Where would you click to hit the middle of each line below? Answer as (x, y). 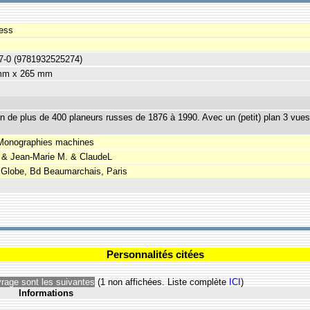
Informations (46, 293)
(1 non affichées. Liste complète (162, 282)
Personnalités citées (155, 255)
